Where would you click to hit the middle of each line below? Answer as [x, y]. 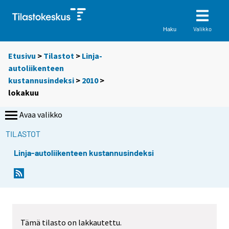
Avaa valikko [41, 115]
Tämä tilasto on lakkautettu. [71, 223]
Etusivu [22, 56]
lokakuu [24, 93]
